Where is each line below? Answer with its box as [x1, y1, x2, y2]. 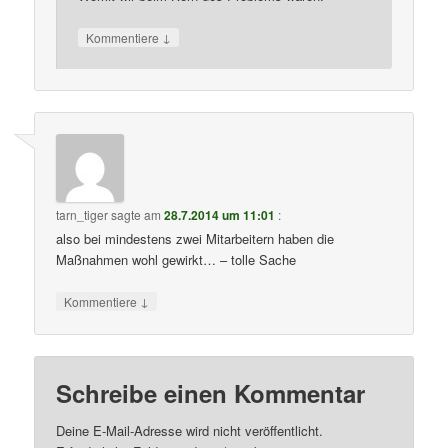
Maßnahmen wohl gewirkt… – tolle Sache [56, 250, 297, 270]
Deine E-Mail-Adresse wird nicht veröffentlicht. [56, 420, 324, 440]
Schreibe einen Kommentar [56, 375, 366, 410]
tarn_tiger [56, 206, 109, 224]
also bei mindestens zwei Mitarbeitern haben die [56, 229, 335, 249]
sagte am [108, 206, 165, 224]
